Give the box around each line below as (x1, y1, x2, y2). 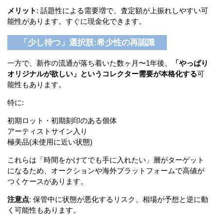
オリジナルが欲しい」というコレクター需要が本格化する (7, 70, 197, 78)
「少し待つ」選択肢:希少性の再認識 (19, 37, 155, 47)
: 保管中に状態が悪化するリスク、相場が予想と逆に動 (29, 195, 208, 204)
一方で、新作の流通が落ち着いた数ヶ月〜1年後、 (7, 59, 172, 68)
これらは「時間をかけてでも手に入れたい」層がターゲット (7, 156, 204, 164)
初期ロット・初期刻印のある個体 (7, 116, 117, 125)
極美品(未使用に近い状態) (7, 138, 92, 146)
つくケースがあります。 (7, 177, 88, 186)
